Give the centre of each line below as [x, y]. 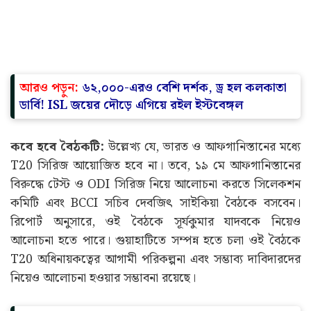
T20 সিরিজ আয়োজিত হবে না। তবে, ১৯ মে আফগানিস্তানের [155, 291]
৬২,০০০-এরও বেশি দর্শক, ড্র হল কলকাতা [184, 213]
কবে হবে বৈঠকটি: [57, 272]
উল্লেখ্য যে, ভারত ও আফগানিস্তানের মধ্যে [202, 272]
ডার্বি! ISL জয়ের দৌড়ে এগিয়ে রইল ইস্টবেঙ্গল [131, 230]
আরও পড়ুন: [51, 213]
